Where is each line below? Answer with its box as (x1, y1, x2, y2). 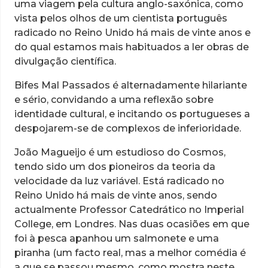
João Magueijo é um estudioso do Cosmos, (14, 147, 226, 159)
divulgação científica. (14, 56, 116, 68)
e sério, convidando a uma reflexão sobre (14, 94, 214, 106)
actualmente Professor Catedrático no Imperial (14, 204, 244, 216)
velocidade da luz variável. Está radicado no (14, 175, 224, 187)
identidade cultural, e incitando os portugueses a (14, 108, 250, 120)
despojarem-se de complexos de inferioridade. (14, 123, 241, 135)
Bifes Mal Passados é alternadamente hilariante (14, 80, 247, 92)
